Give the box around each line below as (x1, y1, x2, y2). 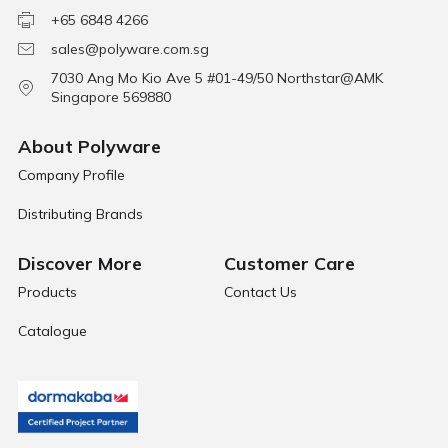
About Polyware (17, 134, 161, 158)
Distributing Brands (17, 204, 143, 223)
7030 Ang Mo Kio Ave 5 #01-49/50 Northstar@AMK (50, 68, 383, 87)
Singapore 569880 (50, 87, 171, 106)
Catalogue (17, 321, 87, 340)
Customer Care (224, 251, 355, 275)
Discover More (17, 251, 142, 275)
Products (17, 282, 77, 301)
